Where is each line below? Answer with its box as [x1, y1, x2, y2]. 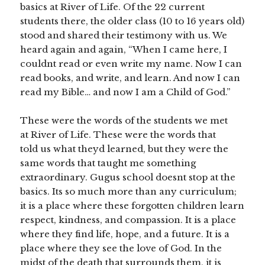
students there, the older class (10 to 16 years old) [20, 15, 245, 27]
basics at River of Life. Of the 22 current [20, 1, 205, 13]
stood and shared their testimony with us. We [20, 30, 228, 41]
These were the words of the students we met [20, 115, 228, 127]
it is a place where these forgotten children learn [20, 200, 245, 212]
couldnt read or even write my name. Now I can [20, 58, 243, 70]
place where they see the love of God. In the [20, 243, 222, 254]
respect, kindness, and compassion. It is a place [20, 214, 237, 226]
